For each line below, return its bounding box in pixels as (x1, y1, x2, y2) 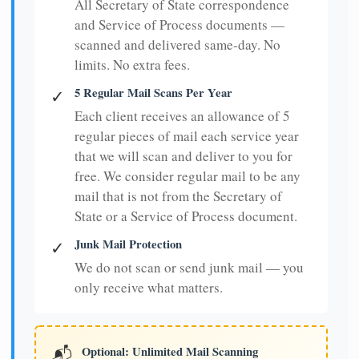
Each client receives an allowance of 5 (75, 107, 290, 126)
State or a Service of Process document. (75, 207, 297, 226)
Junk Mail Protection (75, 236, 182, 253)
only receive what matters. (75, 278, 223, 297)
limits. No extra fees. (75, 55, 190, 75)
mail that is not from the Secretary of (75, 187, 282, 206)
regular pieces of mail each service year (75, 127, 299, 146)
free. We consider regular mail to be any (75, 167, 301, 186)
